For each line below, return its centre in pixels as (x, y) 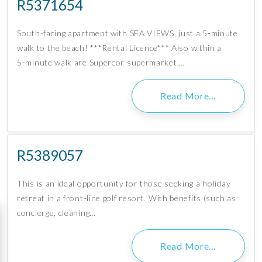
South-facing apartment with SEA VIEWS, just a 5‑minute (127, 33)
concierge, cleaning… (56, 213)
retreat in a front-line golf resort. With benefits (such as (127, 198)
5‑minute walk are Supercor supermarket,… (101, 63)
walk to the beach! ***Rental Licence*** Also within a (120, 48)
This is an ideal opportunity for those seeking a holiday (124, 184)
